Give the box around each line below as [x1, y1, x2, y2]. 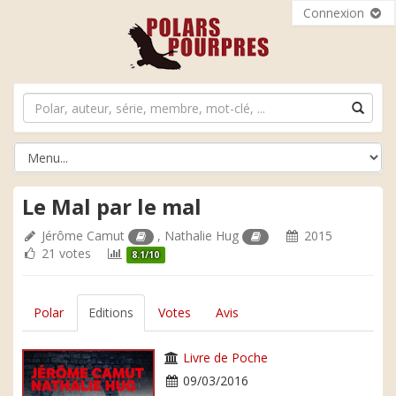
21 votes [38, 245, 91, 262]
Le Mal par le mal [22, 192, 202, 221]
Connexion [303, 4, 368, 21]
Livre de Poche [183, 349, 268, 366]
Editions [88, 304, 133, 321]
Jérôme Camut [42, 227, 125, 244]
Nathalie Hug [164, 227, 240, 244]
